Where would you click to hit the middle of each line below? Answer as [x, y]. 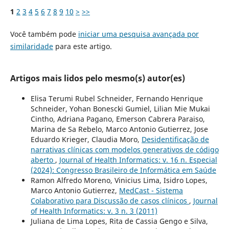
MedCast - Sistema [151, 191]
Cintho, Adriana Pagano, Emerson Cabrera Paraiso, [118, 119]
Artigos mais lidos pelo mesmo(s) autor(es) [97, 78]
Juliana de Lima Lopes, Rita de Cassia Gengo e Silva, [119, 221]
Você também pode [44, 34]
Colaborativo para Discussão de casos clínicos [110, 201]
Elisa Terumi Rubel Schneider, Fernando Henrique [117, 99]
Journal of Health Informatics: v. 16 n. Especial [138, 160]
